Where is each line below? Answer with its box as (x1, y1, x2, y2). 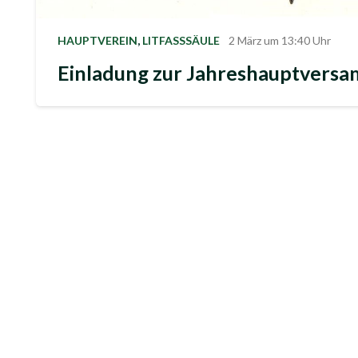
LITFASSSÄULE (142, 57, 220, 71)
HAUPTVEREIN (58, 57, 137, 71)
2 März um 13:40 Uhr (228, 57, 331, 71)
